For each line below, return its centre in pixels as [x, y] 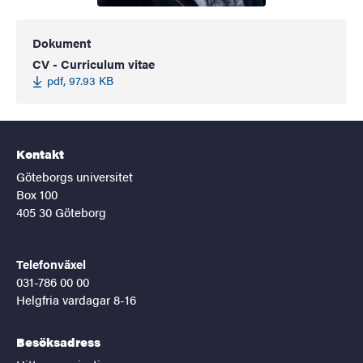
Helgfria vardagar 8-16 [76, 299]
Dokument [62, 42]
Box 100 [37, 194]
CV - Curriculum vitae [94, 63]
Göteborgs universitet [75, 176]
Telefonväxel [51, 263]
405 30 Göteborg [61, 211]
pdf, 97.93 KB [80, 80]
